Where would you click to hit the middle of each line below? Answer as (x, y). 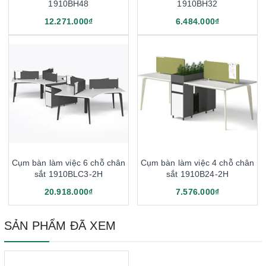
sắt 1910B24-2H (197, 174)
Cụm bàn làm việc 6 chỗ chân (69, 162)
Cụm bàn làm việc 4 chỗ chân (197, 162)
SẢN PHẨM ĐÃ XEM (60, 225)
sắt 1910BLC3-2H (69, 174)
